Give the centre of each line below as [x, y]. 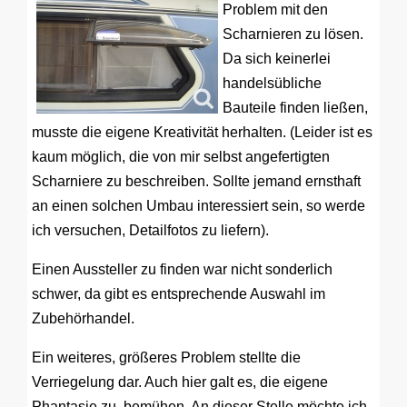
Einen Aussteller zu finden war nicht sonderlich [182, 269]
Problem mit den [275, 10]
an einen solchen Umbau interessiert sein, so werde [199, 206]
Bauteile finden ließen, [295, 108]
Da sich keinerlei [277, 59]
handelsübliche [272, 83]
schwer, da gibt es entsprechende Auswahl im [179, 294]
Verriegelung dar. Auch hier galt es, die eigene [180, 382]
